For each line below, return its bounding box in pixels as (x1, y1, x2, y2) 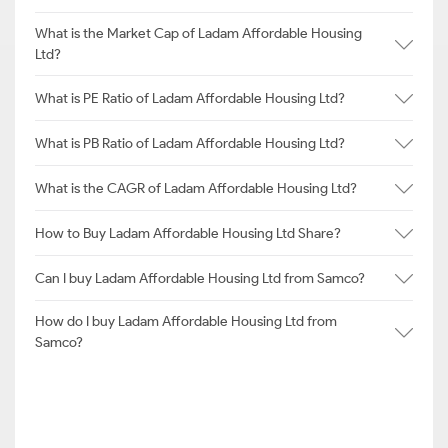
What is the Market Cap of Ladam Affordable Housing (35, 25, 362, 42)
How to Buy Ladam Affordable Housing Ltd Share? (35, 224, 341, 242)
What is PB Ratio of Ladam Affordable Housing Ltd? (35, 134, 345, 152)
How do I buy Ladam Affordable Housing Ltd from (35, 313, 337, 330)
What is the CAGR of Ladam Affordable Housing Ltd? (35, 179, 357, 197)
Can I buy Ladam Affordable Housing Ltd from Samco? (35, 269, 365, 287)
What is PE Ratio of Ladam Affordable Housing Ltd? (35, 89, 345, 107)
